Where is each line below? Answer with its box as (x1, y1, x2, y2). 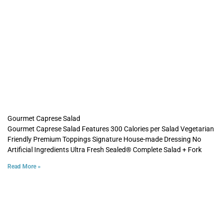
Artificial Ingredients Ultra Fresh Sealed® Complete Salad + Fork (7, 145, 202, 154)
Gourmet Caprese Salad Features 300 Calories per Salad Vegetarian (7, 124, 214, 133)
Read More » (7, 163, 41, 170)
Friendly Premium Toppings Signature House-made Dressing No (7, 135, 201, 143)
